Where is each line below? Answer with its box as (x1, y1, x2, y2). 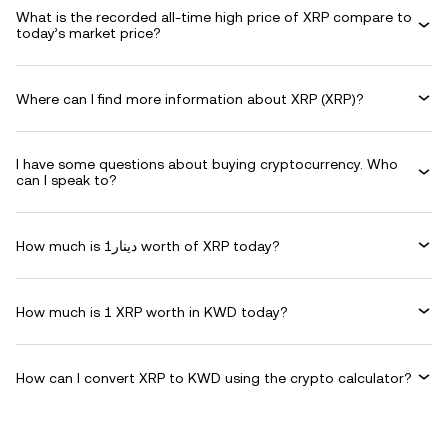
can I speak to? (16, 172, 117, 188)
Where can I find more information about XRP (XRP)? (16, 90, 364, 107)
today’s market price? (16, 25, 161, 41)
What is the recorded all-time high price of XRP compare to (16, 9, 412, 25)
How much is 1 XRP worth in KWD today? (16, 303, 288, 320)
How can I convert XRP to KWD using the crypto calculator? (16, 369, 412, 386)
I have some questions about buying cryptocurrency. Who (16, 156, 398, 172)
